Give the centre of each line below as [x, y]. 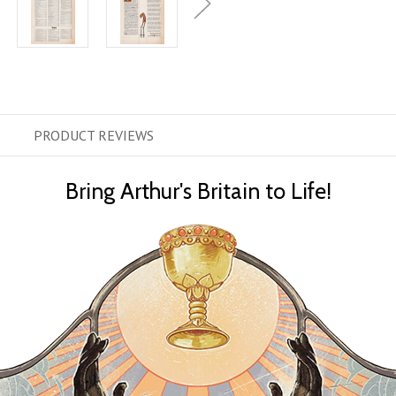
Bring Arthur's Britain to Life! [198, 191]
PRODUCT [66, 136]
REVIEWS [126, 136]
